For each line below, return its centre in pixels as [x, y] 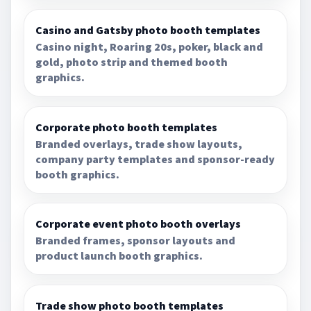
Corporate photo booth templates [127, 127]
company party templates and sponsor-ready [155, 159]
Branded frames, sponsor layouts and [136, 241]
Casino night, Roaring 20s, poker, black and [150, 47]
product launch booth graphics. [119, 256]
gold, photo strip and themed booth [132, 62]
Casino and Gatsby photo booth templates [148, 30]
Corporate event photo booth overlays [138, 224]
